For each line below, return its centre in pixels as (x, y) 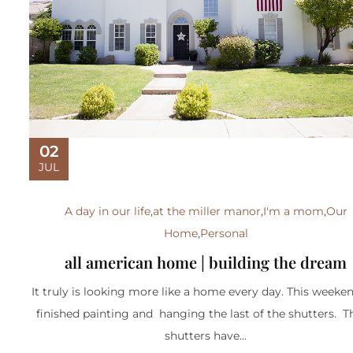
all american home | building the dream (206, 262)
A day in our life (107, 212)
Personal (224, 234)
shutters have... (206, 336)
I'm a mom (293, 212)
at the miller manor (206, 212)
